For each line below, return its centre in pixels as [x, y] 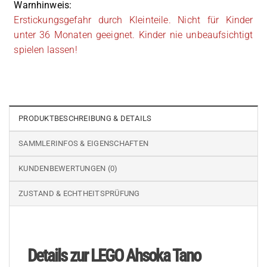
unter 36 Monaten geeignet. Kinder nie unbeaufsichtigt [133, 35]
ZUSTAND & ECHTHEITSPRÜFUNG [79, 194]
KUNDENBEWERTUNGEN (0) [68, 169]
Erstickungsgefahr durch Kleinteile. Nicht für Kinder [133, 20]
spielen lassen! [46, 50]
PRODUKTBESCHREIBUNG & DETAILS [85, 119]
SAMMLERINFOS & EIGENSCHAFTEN [84, 144]
